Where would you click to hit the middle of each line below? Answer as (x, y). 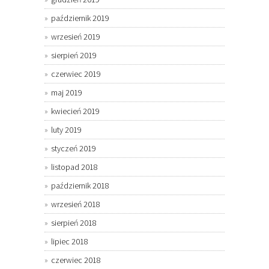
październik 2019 (80, 18)
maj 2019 (67, 93)
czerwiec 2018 (76, 260)
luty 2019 (66, 130)
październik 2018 (80, 186)
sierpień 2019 (74, 56)
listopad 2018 (74, 167)
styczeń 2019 (74, 149)
